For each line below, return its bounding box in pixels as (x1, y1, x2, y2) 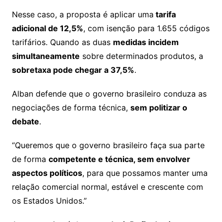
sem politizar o (130, 103, 187, 113)
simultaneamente (11, 51, 80, 61)
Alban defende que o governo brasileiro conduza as (11, 89, 207, 99)
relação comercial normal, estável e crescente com (11, 182, 203, 192)
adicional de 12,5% (11, 23, 83, 34)
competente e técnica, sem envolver (48, 154, 190, 165)
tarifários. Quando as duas (11, 37, 113, 48)
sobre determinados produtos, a (79, 51, 203, 61)
